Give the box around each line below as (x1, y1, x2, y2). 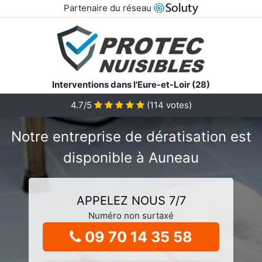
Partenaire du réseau (63, 2, 154, 13)
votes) (163, 99, 192, 111)
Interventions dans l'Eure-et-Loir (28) (52, 78, 210, 90)
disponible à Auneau (63, 149, 199, 166)
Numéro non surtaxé (88, 209, 174, 221)
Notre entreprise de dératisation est (11, 127, 251, 145)
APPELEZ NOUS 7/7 (76, 193, 186, 208)
